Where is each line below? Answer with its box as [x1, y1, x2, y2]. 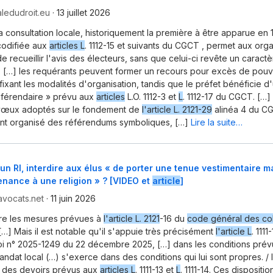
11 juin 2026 [51, 193, 96, 204]
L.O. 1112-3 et [125, 91, 179, 102]
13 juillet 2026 [57, 7, 110, 18]
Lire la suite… [191, 117, 243, 128]
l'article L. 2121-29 [142, 104, 212, 115]
